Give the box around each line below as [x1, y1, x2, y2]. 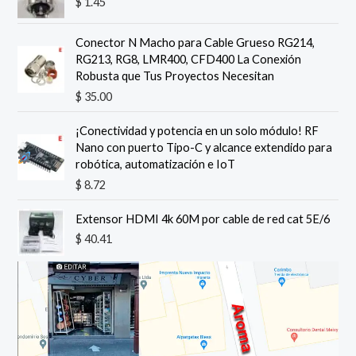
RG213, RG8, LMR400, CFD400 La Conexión [75, 52, 302, 66]
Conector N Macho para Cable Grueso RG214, [75, 35, 315, 49]
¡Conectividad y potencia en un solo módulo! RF [75, 123, 319, 137]
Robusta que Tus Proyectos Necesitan [75, 68, 275, 83]
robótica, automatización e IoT [75, 157, 236, 171]
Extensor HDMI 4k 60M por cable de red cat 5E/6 [75, 211, 331, 226]
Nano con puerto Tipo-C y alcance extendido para [75, 140, 333, 154]
